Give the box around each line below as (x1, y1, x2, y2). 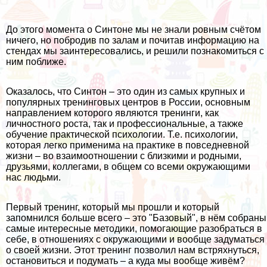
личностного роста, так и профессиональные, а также (6, 119, 243, 129)
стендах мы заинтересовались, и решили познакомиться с (6, 46, 264, 57)
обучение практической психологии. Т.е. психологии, (6, 129, 238, 140)
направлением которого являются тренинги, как (6, 108, 219, 119)
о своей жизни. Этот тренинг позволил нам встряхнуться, (6, 245, 259, 256)
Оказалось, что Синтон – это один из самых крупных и (6, 86, 245, 97)
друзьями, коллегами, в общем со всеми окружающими (6, 162, 250, 172)
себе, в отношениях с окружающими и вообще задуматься (6, 234, 265, 245)
